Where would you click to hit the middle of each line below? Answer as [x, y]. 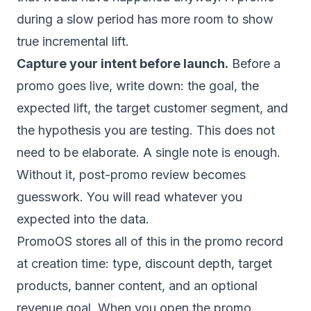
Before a [254, 64]
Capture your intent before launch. [123, 64]
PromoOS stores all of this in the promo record [150, 241]
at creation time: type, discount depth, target [144, 263]
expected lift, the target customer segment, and [152, 108]
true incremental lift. [73, 41]
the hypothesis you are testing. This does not [146, 130]
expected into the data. [83, 219]
